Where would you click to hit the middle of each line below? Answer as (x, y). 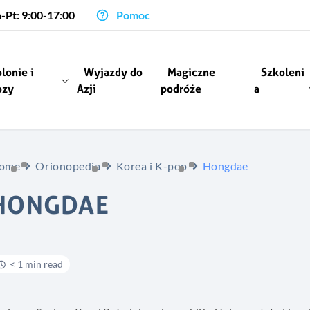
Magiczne (192, 72)
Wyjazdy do (113, 72)
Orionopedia (68, 166)
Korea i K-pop (152, 166)
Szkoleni (282, 72)
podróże (181, 89)
